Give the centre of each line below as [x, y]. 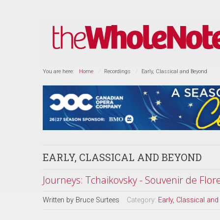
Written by [59, 200]
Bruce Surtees [97, 200]
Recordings [117, 71]
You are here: [60, 71]
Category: [142, 200]
